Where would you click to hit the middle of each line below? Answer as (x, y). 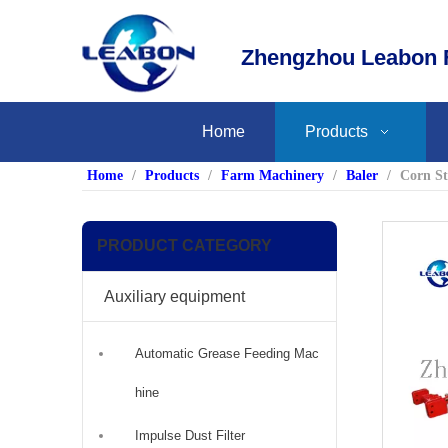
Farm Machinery (272, 175)
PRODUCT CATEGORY (184, 245)
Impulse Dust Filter (190, 435)
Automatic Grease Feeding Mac (227, 353)
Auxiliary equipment (174, 296)
